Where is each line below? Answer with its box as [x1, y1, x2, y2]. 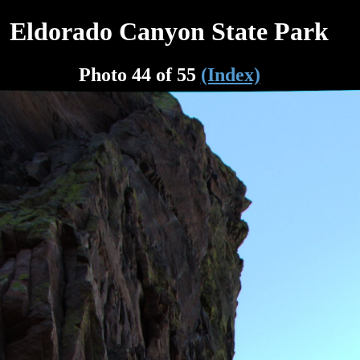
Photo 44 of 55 [78, 63, 201, 85]
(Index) [200, 63, 260, 85]
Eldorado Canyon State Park [10, 17, 329, 47]
